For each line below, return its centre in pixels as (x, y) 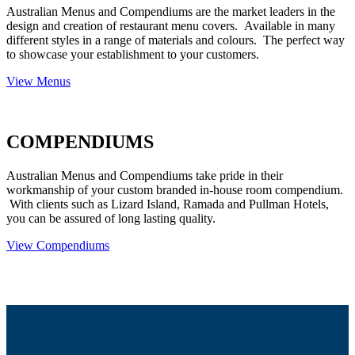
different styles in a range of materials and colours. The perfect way (176, 40)
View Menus (38, 82)
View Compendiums (58, 246)
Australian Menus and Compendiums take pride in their (145, 176)
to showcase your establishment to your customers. (133, 55)
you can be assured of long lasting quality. (111, 219)
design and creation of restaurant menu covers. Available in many (171, 26)
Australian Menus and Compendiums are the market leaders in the (171, 12)
